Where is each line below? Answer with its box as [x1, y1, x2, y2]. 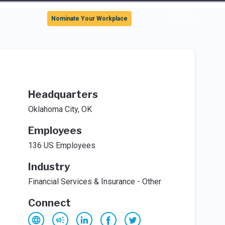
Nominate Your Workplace [51, 15, 128, 22]
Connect [28, 197, 71, 209]
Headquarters [28, 88, 98, 100]
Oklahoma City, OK [28, 104, 92, 114]
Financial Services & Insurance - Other [28, 177, 161, 186]
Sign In [171, 13, 195, 23]
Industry [28, 161, 70, 173]
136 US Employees [28, 141, 95, 150]
